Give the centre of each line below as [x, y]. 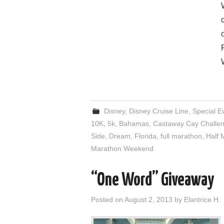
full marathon [181, 136]
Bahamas [134, 123]
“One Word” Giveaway [152, 180]
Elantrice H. [202, 199]
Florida [145, 136]
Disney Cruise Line [159, 111]
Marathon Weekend [122, 148]
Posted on [108, 199]
